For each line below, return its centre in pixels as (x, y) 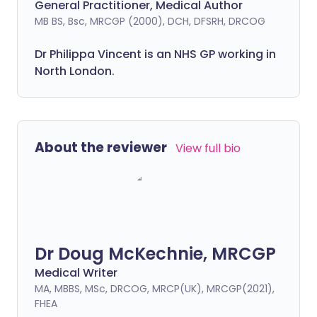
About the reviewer (101, 148)
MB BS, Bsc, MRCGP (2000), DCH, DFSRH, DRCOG (150, 21)
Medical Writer (76, 273)
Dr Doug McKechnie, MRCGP (155, 254)
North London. (75, 71)
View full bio (208, 148)
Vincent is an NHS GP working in (185, 54)
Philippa (72, 54)
